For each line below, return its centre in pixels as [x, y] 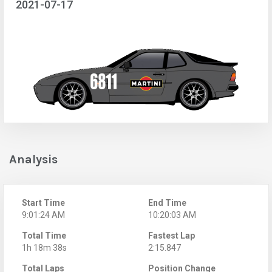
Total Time [44, 235]
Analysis [33, 159]
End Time [167, 202]
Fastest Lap [172, 235]
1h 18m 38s [44, 247]
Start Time [43, 202]
